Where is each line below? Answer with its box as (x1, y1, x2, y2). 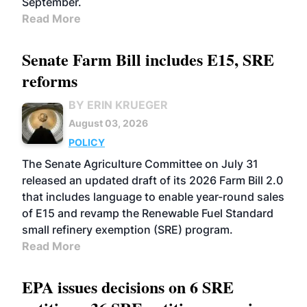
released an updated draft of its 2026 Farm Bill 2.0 (22, 173, 283, 187)
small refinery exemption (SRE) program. (22, 223, 233, 236)
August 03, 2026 (69, 117, 148, 129)
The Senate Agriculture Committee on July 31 (22, 157, 258, 171)
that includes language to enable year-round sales (22, 190, 284, 204)
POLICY (69, 136, 105, 148)
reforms (22, 69, 77, 93)
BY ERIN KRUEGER (69, 98, 168, 112)
